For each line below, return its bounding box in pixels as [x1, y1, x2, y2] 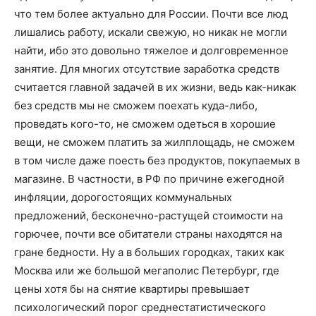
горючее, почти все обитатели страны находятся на [14, 227, 282, 241]
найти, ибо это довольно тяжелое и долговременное [14, 44, 288, 57]
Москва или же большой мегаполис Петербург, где [14, 264, 279, 277]
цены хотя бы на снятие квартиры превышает [14, 282, 250, 296]
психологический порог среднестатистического [14, 300, 266, 314]
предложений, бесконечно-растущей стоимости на [14, 209, 283, 222]
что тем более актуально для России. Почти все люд [14, 7, 288, 20]
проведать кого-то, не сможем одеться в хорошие [14, 117, 276, 130]
